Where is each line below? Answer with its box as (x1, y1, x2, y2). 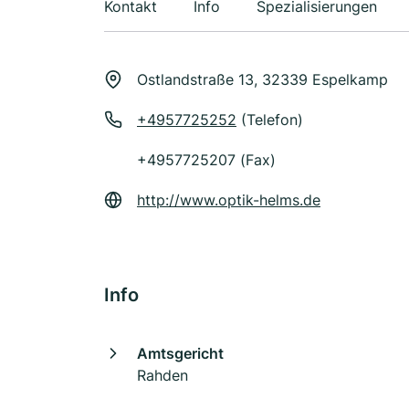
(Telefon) (236, 110, 303, 129)
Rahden (137, 366, 188, 384)
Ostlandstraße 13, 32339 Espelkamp (137, 70, 388, 89)
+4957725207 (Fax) (137, 151, 276, 169)
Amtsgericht (137, 344, 224, 362)
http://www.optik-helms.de (137, 191, 320, 209)
